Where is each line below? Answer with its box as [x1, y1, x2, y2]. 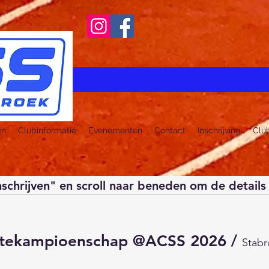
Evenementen [88, 125, 142, 136]
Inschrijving [198, 125, 241, 136]
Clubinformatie [18, 125, 76, 136]
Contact [154, 125, 186, 136]
